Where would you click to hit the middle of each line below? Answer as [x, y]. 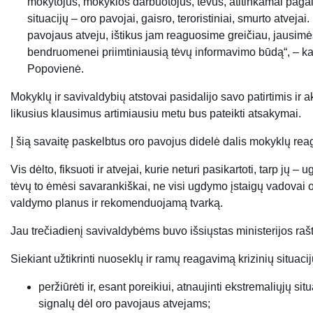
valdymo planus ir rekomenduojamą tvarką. [118, 203]
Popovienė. [56, 68]
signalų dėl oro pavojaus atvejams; [124, 303]
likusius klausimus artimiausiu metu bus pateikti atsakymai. [156, 113]
